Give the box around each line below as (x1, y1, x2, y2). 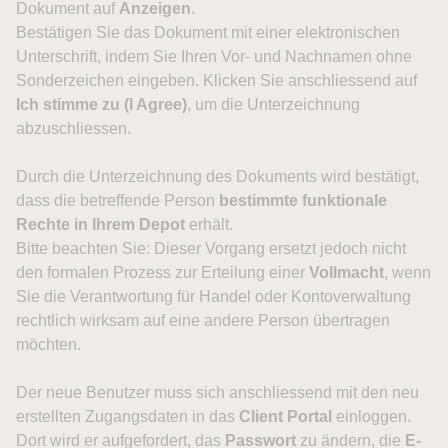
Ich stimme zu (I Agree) (16, 96, 187, 113)
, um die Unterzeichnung (187, 96, 360, 113)
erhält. (185, 216, 233, 233)
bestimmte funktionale (219, 192, 387, 209)
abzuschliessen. (16, 120, 131, 137)
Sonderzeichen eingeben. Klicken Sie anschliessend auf (16, 72, 417, 89)
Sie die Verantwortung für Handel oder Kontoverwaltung (16, 288, 411, 305)
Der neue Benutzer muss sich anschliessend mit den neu (16, 384, 419, 401)
